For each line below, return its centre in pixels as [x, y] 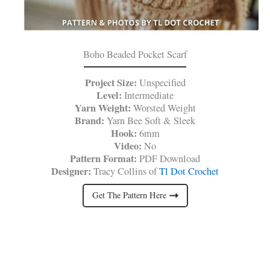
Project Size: [112, 82]
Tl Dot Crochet [189, 171]
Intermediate [149, 95]
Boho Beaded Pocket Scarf [135, 54]
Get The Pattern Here [129, 195]
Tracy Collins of [125, 171]
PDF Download [170, 158]
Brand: [91, 120]
